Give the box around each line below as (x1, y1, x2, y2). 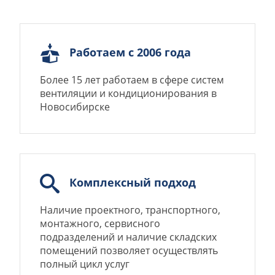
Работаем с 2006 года (69, 44, 191, 60)
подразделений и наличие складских (40, 230, 217, 244)
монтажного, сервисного (40, 217, 160, 231)
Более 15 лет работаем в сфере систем (40, 73, 224, 87)
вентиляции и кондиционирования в (40, 87, 217, 101)
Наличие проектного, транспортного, (40, 203, 220, 217)
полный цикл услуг (40, 257, 130, 271)
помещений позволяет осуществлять (40, 244, 218, 258)
